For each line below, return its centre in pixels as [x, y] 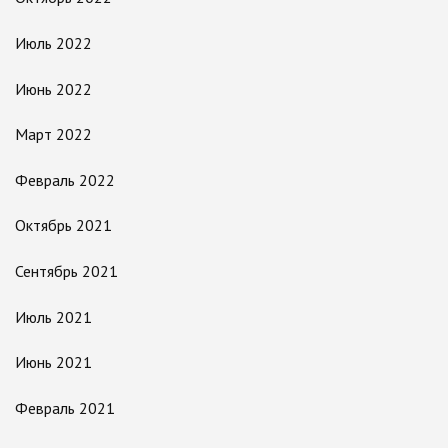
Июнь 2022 [53, 88]
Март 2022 [53, 134]
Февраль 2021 [65, 407]
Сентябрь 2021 [66, 270]
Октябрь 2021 [63, 225]
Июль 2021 [53, 316]
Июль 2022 [53, 42]
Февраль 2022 [65, 179]
